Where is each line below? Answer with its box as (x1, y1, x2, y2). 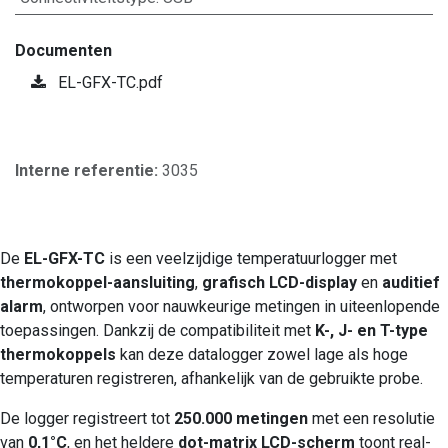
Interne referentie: (15, 160, 162, 180)
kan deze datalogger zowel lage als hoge (116, 344, 408, 364)
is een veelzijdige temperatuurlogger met (105, 248, 397, 268)
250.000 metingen (174, 408, 308, 428)
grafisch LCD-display (202, 272, 357, 292)
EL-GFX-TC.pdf (54, 72, 163, 92)
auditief (382, 272, 440, 292)
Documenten (15, 40, 112, 60)
